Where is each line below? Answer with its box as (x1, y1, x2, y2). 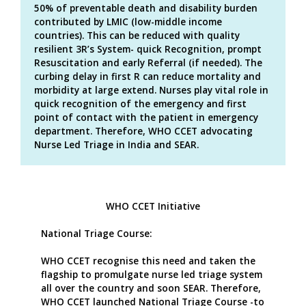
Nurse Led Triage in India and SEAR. (34, 138, 199, 151)
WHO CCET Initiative (106, 199, 200, 212)
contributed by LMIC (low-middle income (34, 15, 222, 28)
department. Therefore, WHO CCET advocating (34, 124, 253, 137)
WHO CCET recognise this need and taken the (41, 254, 255, 267)
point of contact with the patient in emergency (34, 111, 258, 124)
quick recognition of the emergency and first (34, 97, 247, 110)
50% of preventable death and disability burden (34, 1, 258, 14)
